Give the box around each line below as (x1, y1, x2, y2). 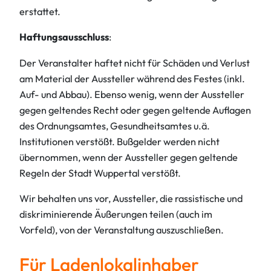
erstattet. (19, 5, 60, 18)
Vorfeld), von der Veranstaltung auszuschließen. (19, 223, 224, 236)
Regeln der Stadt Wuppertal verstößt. (19, 166, 181, 179)
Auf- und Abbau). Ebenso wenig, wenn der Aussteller (19, 88, 244, 100)
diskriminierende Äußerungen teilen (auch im (19, 207, 212, 220)
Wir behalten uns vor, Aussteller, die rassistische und (19, 192, 243, 204)
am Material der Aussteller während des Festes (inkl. (19, 72, 245, 85)
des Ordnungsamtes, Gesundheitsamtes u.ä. (19, 119, 210, 132)
